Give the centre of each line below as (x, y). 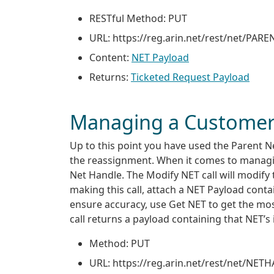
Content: (110, 57)
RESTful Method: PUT (138, 18)
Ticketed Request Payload (190, 77)
